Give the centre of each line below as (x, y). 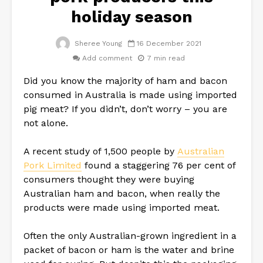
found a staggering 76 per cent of (159, 165)
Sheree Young (97, 43)
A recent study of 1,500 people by (100, 151)
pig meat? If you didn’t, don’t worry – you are (125, 109)
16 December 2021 (169, 43)
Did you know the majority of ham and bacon (125, 80)
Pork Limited (53, 165)
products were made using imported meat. (122, 207)
